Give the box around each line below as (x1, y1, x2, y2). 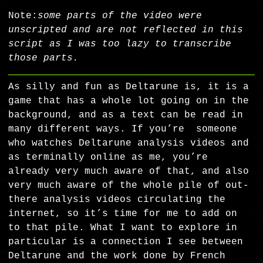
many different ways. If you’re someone (8, 124, 238, 135)
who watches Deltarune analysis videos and (8, 138, 249, 149)
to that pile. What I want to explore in (8, 222, 238, 234)
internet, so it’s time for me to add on (8, 208, 238, 220)
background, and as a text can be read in (8, 110, 244, 121)
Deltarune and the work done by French (8, 251, 226, 262)
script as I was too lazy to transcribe (8, 39, 232, 50)
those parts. (8, 53, 79, 64)
